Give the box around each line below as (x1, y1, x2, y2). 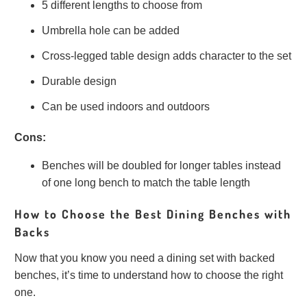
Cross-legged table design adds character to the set (42, 49, 292, 62)
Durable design (42, 75, 117, 87)
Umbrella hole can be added (42, 24, 180, 36)
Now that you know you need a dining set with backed (14, 251, 275, 264)
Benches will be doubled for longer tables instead (42, 159, 282, 171)
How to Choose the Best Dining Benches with (14, 206, 292, 221)
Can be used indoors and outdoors (42, 100, 210, 112)
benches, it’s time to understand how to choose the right (14, 269, 284, 281)
